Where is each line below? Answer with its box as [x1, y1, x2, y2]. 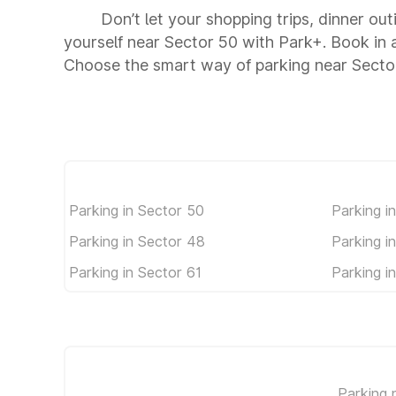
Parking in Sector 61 [69, 263, 202, 281]
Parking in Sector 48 [69, 232, 205, 250]
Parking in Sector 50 [69, 201, 204, 219]
